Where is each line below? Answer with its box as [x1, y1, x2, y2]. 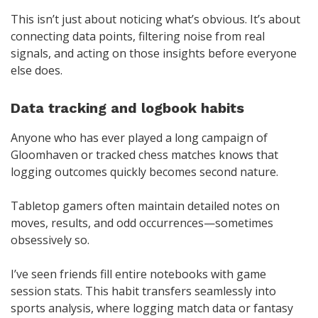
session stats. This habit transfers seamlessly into [11, 283, 276, 300]
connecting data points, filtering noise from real [11, 28, 265, 45]
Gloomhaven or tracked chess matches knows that [11, 147, 278, 163]
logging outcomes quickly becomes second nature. [11, 164, 278, 180]
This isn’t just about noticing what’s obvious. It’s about [11, 11, 300, 28]
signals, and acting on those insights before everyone [11, 45, 297, 62]
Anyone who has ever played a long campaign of [11, 130, 268, 146]
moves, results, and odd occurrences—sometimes [11, 215, 273, 231]
